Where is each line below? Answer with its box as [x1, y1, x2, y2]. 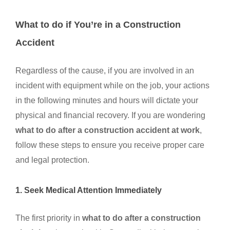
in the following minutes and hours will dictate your [15, 95, 198, 105]
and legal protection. [15, 155, 89, 165]
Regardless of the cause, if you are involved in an [15, 66, 194, 75]
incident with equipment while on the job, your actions [15, 81, 209, 90]
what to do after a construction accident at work [15, 125, 200, 135]
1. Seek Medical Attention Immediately [15, 186, 162, 195]
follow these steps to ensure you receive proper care [15, 140, 204, 150]
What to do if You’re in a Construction [15, 20, 181, 30]
